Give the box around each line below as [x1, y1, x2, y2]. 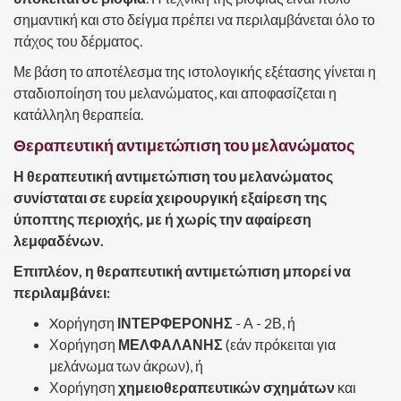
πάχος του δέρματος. [13, 32, 142, 50]
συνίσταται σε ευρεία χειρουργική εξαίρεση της [13, 189, 327, 207]
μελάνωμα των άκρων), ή [49, 357, 203, 375]
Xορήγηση [49, 314, 117, 332]
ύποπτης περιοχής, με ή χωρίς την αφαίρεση [13, 210, 311, 228]
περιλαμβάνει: [13, 284, 110, 302]
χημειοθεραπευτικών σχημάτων [118, 379, 335, 397]
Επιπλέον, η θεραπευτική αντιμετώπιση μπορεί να [13, 262, 351, 280]
